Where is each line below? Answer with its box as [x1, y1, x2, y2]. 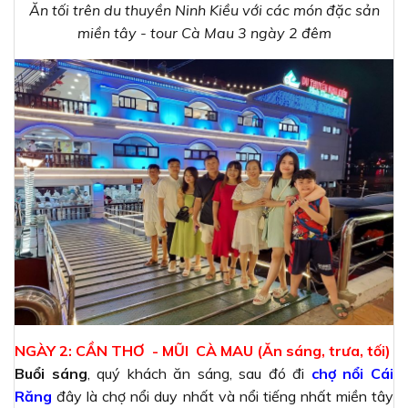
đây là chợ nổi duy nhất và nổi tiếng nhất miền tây [52, 386, 393, 405]
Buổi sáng [15, 363, 87, 382]
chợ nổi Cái [311, 363, 394, 382]
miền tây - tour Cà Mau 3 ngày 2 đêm [76, 23, 331, 42]
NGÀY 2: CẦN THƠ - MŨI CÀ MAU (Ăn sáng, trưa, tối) [15, 341, 391, 360]
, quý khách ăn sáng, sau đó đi [87, 363, 311, 382]
